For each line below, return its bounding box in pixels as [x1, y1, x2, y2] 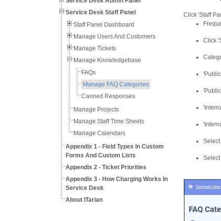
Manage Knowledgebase [74, 57, 141, 64]
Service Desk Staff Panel [66, 9, 136, 16]
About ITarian [66, 196, 103, 203]
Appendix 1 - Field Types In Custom [66, 143, 164, 150]
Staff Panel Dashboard [74, 21, 134, 28]
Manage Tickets [74, 45, 116, 52]
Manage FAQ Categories [83, 81, 149, 88]
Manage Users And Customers [74, 33, 155, 40]
